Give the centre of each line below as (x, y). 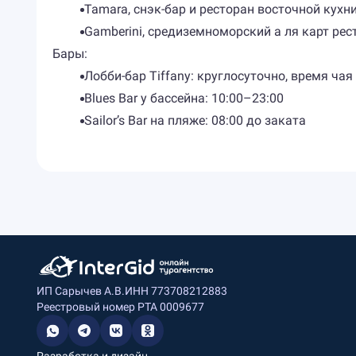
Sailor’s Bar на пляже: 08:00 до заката (195, 120)
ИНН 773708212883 (176, 291)
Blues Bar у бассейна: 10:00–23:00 (184, 98)
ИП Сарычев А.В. (80, 291)
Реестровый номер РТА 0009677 (120, 307)
